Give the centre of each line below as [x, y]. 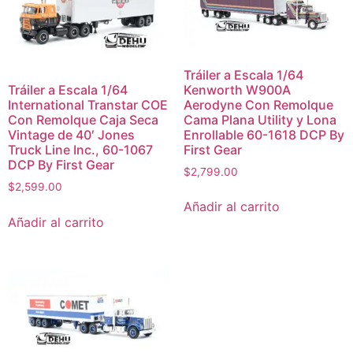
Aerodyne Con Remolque [258, 104]
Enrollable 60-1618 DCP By [264, 134]
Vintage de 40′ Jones [71, 135]
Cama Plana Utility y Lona [260, 119]
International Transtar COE [88, 105]
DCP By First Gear [61, 165]
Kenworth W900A [237, 89]
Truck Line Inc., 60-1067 [80, 150]
